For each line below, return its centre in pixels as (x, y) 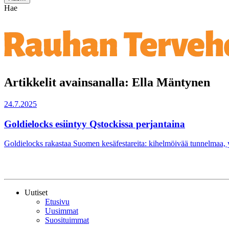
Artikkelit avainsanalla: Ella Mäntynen (107, 82)
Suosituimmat (67, 220)
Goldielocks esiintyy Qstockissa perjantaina (95, 124)
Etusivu (57, 201)
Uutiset (36, 192)
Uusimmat (62, 211)
